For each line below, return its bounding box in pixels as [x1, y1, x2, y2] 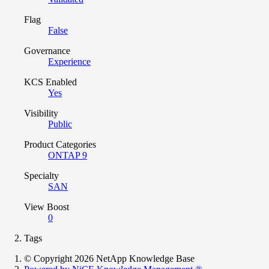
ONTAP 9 [48, 150, 87, 160]
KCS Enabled [24, 76, 77, 87]
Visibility [24, 107, 58, 118]
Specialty [24, 170, 59, 181]
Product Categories [24, 139, 96, 150]
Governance [24, 45, 70, 56]
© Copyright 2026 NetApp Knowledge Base [24, 253, 195, 264]
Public [48, 118, 72, 129]
